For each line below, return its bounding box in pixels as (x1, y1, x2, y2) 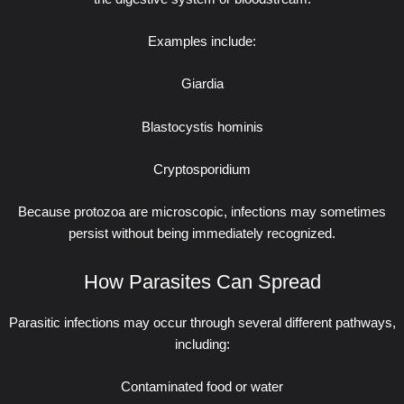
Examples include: (148, 33, 256, 49)
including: (174, 337, 230, 353)
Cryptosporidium (153, 161, 251, 177)
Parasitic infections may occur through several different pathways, (8, 316, 396, 331)
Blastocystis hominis (141, 119, 263, 134)
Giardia (180, 77, 224, 92)
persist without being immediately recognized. (69, 226, 335, 242)
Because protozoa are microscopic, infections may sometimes (18, 205, 386, 220)
